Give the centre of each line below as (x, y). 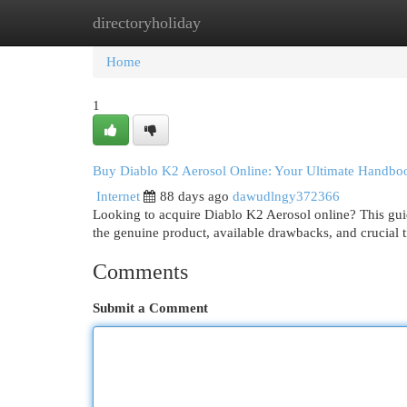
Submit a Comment (150, 308)
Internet (118, 196)
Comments (140, 272)
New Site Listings (231, 23)
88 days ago (194, 196)
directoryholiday (147, 23)
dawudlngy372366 (286, 196)
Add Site (333, 23)
